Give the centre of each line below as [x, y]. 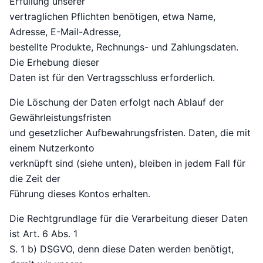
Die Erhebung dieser [54, 63]
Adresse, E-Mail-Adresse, [65, 32]
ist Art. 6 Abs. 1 [43, 234]
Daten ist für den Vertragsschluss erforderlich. [112, 78]
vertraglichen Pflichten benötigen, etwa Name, [112, 17]
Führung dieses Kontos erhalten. [80, 194]
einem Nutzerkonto [52, 148]
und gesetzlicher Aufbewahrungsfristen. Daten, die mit [130, 133]
